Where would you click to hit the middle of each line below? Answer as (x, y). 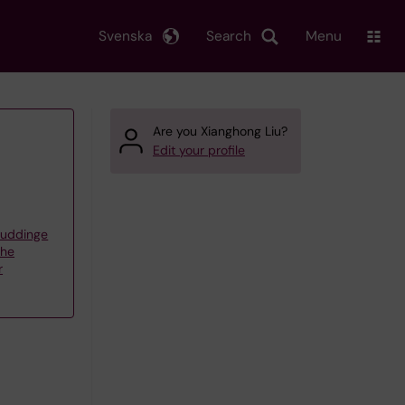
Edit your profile (199, 150)
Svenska (125, 36)
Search (229, 36)
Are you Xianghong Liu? (220, 131)
